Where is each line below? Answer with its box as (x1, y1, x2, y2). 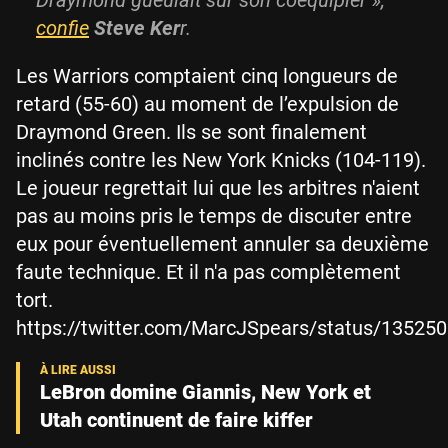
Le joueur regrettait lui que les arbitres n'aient (16, 176, 420, 201)
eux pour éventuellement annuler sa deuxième (16, 232, 429, 257)
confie (36, 16, 89, 41)
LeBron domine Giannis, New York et (40, 380, 371, 405)
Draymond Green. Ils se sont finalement (16, 120, 367, 145)
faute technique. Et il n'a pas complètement (16, 260, 401, 285)
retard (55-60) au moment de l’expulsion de (16, 92, 399, 117)
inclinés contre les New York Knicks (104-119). (16, 148, 426, 173)
